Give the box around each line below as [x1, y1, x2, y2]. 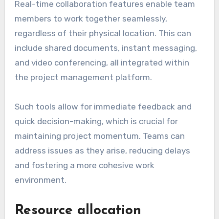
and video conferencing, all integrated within [14, 57, 189, 67]
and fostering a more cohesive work [14, 160, 154, 170]
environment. [14, 175, 66, 185]
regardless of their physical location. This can [14, 28, 191, 38]
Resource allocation [14, 203, 141, 218]
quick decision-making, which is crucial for [14, 116, 178, 126]
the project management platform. [14, 72, 152, 82]
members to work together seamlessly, [14, 13, 167, 23]
